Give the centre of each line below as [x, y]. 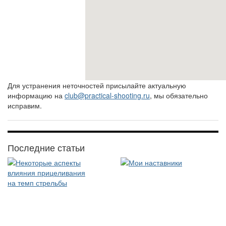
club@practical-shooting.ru [107, 96]
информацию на [36, 96]
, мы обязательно [179, 96]
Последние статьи [46, 148]
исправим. [25, 106]
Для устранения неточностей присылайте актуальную [97, 86]
